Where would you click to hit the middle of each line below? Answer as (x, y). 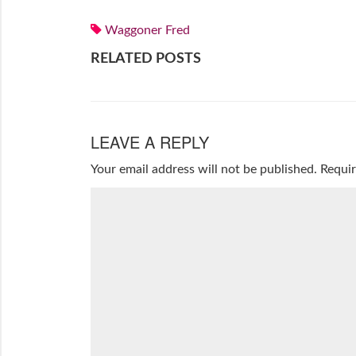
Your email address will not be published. (203, 170)
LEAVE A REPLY (149, 142)
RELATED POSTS (145, 59)
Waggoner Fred (147, 31)
